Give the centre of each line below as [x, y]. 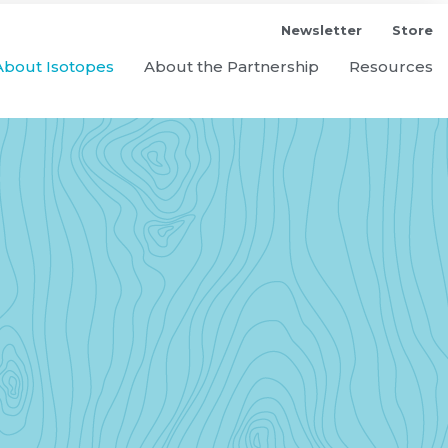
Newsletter [321, 30]
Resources [391, 66]
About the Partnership [231, 66]
